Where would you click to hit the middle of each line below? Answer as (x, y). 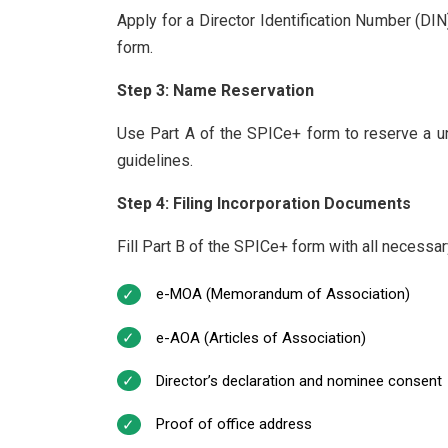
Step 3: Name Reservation (215, 91)
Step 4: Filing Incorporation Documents (264, 204)
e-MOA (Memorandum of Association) (282, 294)
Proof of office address (233, 424)
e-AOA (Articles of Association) (260, 337)
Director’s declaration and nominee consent (298, 380)
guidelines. (155, 161)
